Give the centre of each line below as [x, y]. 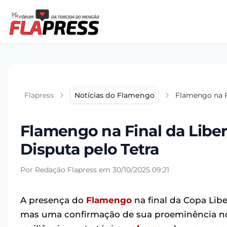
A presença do [53, 200]
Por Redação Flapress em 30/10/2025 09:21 [95, 169]
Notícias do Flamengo [115, 95]
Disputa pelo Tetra [90, 149]
